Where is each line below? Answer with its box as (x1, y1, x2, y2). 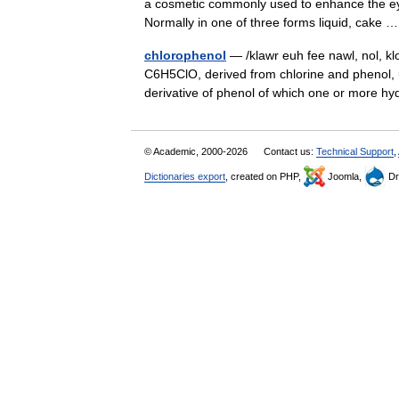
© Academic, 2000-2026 (144, 146, 250, 157)
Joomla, (325, 171, 364, 182)
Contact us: (264, 146, 316, 157)
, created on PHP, (225, 171, 304, 182)
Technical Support (316, 146, 394, 157)
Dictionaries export (144, 171, 225, 182)
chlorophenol (144, 48, 226, 62)
